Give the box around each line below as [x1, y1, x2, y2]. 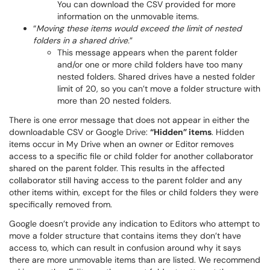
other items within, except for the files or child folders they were [9, 187, 259, 198]
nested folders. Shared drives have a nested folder [57, 71, 255, 82]
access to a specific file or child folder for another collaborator [9, 151, 253, 162]
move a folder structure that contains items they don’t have [9, 230, 241, 241]
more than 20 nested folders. [57, 95, 171, 106]
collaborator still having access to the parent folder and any [9, 175, 242, 186]
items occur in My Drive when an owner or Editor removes [9, 139, 234, 149]
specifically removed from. [9, 199, 112, 210]
